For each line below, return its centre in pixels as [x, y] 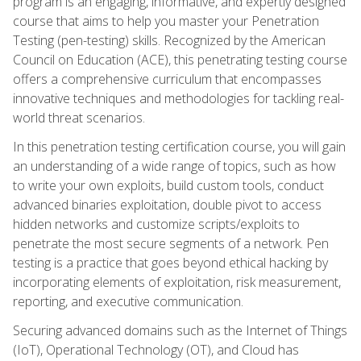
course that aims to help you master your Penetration [166, 21]
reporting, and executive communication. [128, 301]
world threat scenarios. [79, 117]
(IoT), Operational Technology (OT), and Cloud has [156, 349]
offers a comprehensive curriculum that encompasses [167, 79]
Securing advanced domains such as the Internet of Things [180, 330]
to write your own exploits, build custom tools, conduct [168, 185]
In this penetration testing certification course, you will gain [179, 146]
